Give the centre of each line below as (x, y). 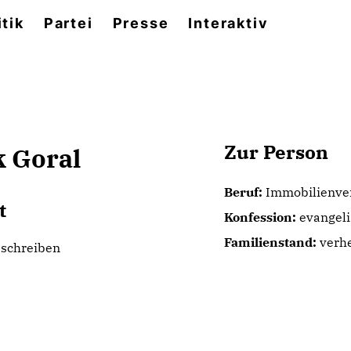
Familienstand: (270, 242)
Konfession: (260, 217)
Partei (68, 23)
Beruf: (243, 192)
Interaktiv (228, 23)
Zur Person (276, 152)
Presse (141, 23)
